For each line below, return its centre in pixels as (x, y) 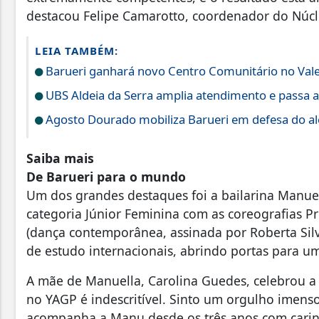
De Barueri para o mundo (110, 176)
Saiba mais (62, 158)
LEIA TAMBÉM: (77, 50)
